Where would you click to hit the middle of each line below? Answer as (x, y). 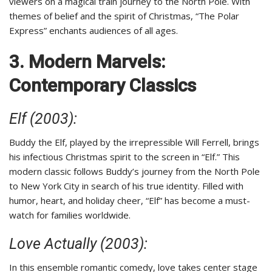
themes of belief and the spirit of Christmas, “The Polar (124, 16)
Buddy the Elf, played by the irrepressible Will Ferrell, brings (134, 142)
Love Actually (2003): (78, 244)
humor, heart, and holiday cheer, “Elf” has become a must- (130, 201)
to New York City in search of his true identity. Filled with (126, 186)
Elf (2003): (43, 119)
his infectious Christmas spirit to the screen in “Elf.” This (124, 157)
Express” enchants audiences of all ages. (93, 31)
